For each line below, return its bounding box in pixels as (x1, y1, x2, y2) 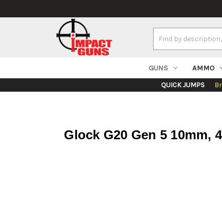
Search (153, 29, 176, 38)
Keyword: (153, 39, 182, 48)
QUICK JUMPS (161, 81, 205, 90)
